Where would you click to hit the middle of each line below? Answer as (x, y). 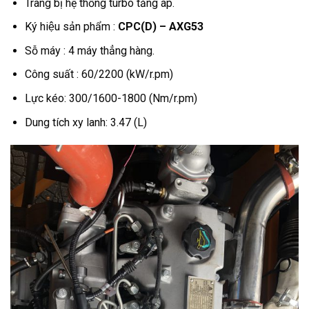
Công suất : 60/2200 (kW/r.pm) (99, 74)
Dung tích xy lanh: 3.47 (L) (86, 122)
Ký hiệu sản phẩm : (71, 27)
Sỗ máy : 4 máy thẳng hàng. (89, 50)
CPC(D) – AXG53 (162, 27)
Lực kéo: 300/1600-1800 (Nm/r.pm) (111, 99)
